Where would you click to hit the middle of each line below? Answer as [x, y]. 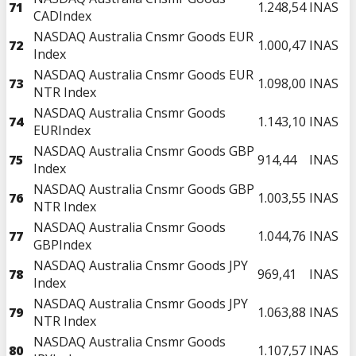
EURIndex [62, 130]
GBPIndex [62, 244]
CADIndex [62, 15]
